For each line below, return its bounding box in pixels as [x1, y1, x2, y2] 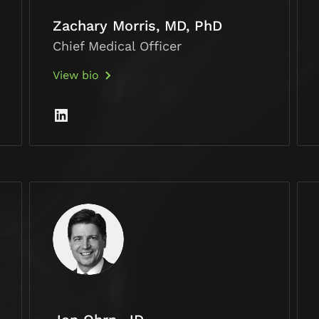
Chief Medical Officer [52, 38, 182, 54]
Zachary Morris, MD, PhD [52, 17, 222, 35]
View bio [52, 68, 99, 83]
